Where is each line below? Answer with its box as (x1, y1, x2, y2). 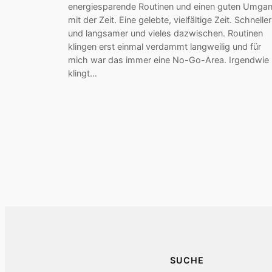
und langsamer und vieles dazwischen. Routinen (68, 27, 263, 38)
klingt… (68, 67, 97, 78)
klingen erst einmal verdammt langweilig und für (68, 41, 261, 52)
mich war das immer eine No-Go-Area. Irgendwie (68, 54, 269, 65)
